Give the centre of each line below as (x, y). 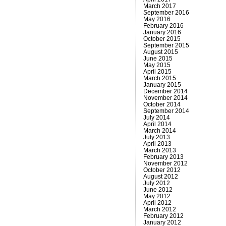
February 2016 (163, 25)
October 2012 (162, 170)
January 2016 (162, 32)
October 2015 (162, 39)
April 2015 (157, 71)
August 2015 (160, 52)
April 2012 (157, 203)
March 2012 (159, 209)
